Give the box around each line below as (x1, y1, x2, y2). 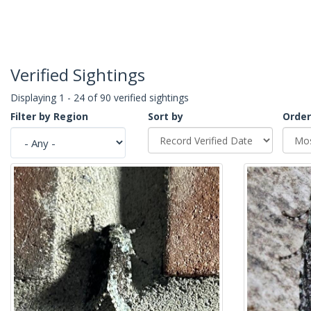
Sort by (148, 110, 183, 124)
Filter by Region (10, 110, 88, 124)
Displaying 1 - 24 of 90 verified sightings (10, 91, 189, 105)
